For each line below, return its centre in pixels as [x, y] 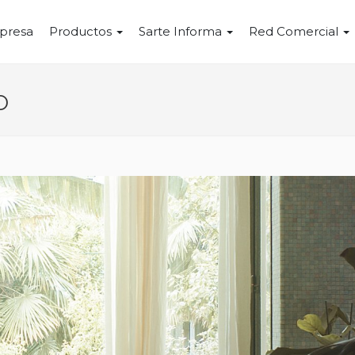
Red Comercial [295, 31]
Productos [82, 31]
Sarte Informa [182, 31]
